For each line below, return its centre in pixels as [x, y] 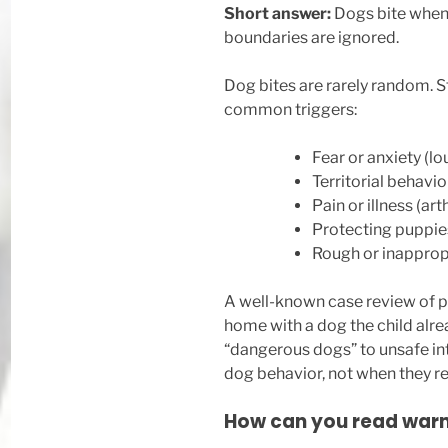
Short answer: [277, 13]
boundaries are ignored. [311, 37]
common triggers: [290, 109]
